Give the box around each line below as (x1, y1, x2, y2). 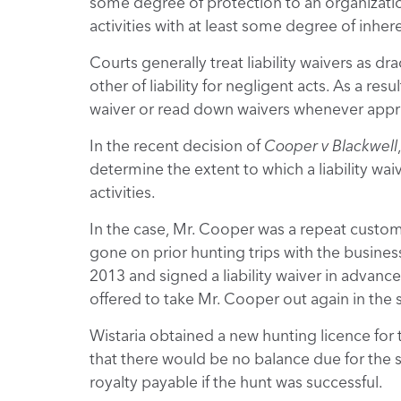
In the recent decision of (89, 136, 264, 156)
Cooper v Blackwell (263, 136, 397, 156)
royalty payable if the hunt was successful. (89, 372, 383, 392)
